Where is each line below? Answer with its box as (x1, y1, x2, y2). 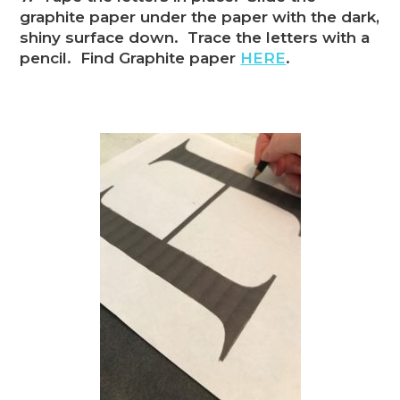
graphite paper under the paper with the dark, (20, 8, 380, 27)
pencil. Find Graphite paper (20, 49, 241, 68)
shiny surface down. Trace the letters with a (20, 29, 371, 47)
